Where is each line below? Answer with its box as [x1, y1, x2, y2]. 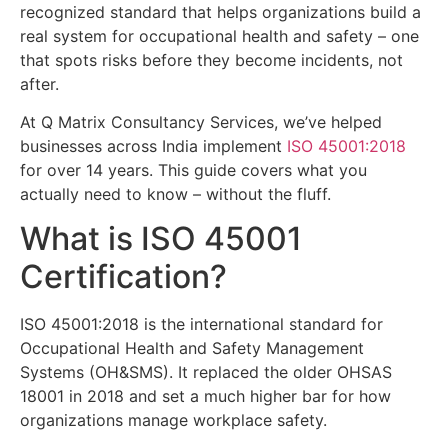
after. [20, 73, 59, 94]
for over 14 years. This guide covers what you [20, 159, 367, 180]
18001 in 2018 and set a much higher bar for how [20, 386, 391, 407]
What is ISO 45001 [20, 219, 302, 259]
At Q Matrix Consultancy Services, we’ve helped [20, 111, 382, 132]
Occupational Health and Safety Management [20, 338, 364, 359]
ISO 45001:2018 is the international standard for [20, 314, 383, 335]
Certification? [20, 257, 227, 297]
